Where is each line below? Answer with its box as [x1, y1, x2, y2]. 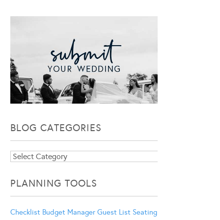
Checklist [10, 207, 40, 217]
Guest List [97, 207, 131, 217]
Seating [133, 207, 157, 217]
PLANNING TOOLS [10, 177, 97, 189]
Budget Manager [42, 207, 95, 217]
